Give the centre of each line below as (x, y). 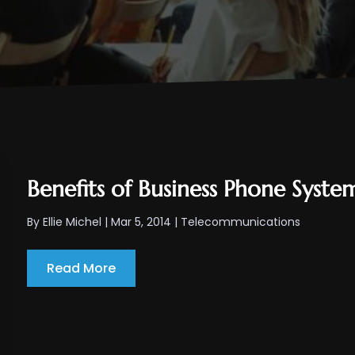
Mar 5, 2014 (141, 222)
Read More (82, 269)
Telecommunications (241, 222)
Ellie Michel (73, 222)
